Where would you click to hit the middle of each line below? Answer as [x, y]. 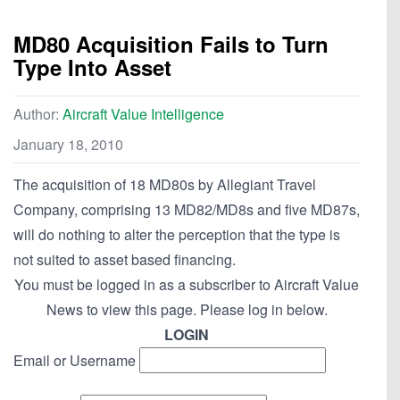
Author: [38, 114]
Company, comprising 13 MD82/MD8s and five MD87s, [187, 210]
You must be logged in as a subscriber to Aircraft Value [187, 285]
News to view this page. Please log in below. [187, 310]
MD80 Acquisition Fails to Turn [171, 44]
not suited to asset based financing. [125, 260]
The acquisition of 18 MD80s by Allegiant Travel [165, 185]
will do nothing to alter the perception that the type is [177, 235]
